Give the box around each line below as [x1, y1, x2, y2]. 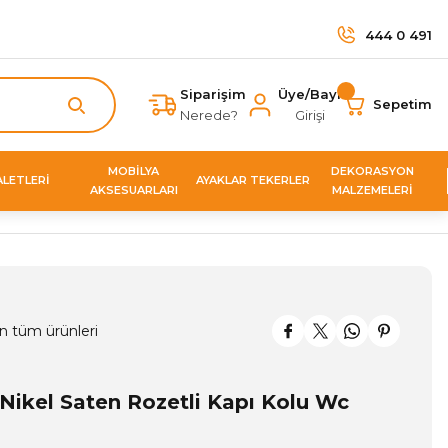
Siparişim [180, 85, 246, 102]
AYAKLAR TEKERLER [196, 173, 311, 188]
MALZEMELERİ [331, 182, 413, 197]
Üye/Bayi [278, 85, 341, 102]
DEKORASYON [330, 163, 414, 178]
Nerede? [180, 106, 238, 123]
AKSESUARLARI [89, 182, 178, 197]
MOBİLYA [108, 163, 160, 178]
